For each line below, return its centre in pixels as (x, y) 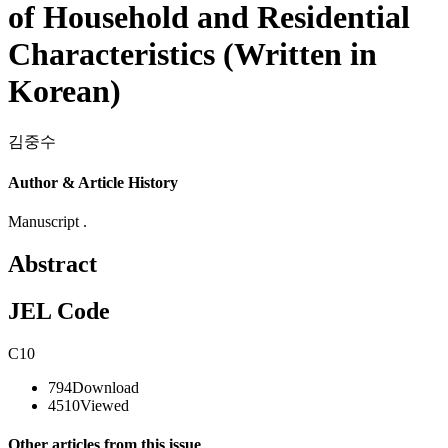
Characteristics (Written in (192, 54)
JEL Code (59, 311)
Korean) (64, 91)
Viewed (104, 406)
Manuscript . (47, 222)
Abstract (52, 264)
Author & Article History (93, 183)
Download (105, 388)
